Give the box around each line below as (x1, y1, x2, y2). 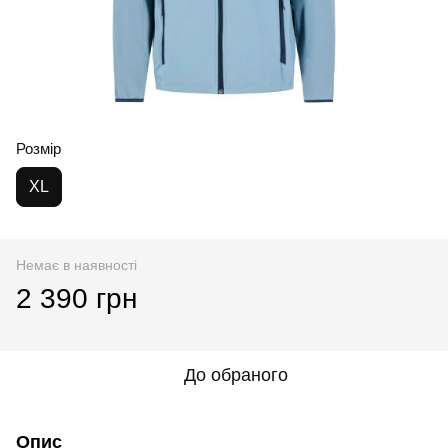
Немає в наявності (16, 256, 137, 273)
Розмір (16, 139, 61, 157)
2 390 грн (16, 282, 137, 314)
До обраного (184, 364, 288, 385)
